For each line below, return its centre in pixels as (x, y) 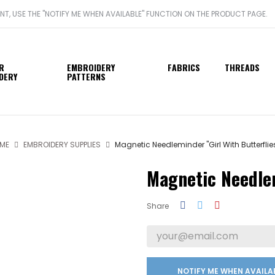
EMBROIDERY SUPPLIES (62, 145)
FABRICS (184, 67)
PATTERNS (86, 76)
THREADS (242, 67)
